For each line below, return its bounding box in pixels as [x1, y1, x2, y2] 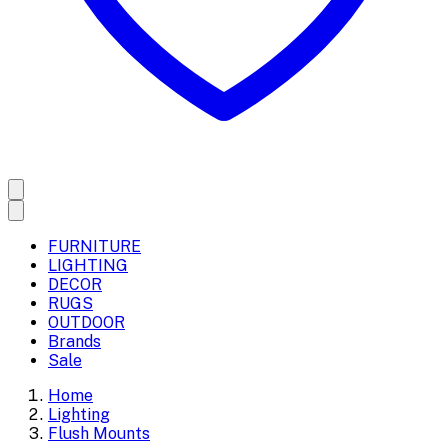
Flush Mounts [48, 424, 150, 443]
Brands [48, 332, 101, 351]
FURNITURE [48, 237, 141, 256]
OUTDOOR [48, 313, 125, 332]
